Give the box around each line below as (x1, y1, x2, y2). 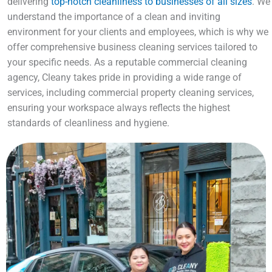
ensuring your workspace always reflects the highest (7, 102, 230, 114)
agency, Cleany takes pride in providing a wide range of (7, 72, 242, 84)
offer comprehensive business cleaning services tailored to (7, 41, 257, 53)
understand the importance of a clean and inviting (7, 11, 220, 23)
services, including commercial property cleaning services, (7, 87, 254, 99)
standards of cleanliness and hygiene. (7, 117, 169, 129)
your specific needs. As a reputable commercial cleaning (7, 56, 247, 69)
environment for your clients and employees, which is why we (7, 26, 268, 38)
